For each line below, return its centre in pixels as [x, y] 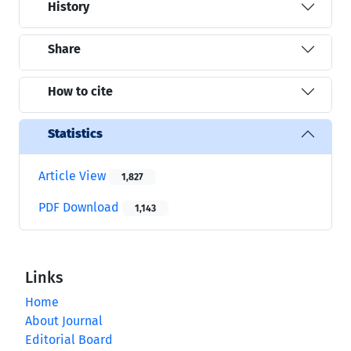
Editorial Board [69, 339]
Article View [74, 175]
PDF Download [80, 207]
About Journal [64, 320]
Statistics [75, 134]
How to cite [80, 92]
